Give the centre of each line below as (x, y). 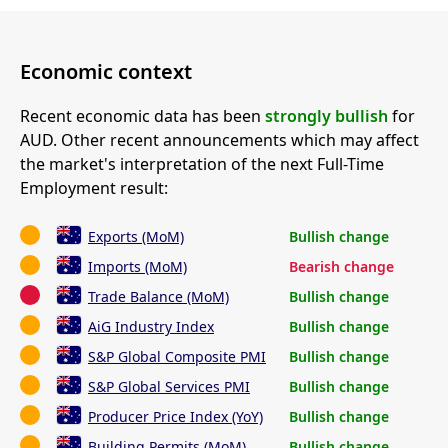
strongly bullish (326, 115)
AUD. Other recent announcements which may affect (219, 139)
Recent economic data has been (142, 115)
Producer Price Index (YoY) (175, 416)
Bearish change (341, 266)
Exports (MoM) (136, 236)
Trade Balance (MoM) (158, 296)
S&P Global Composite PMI (177, 356)
